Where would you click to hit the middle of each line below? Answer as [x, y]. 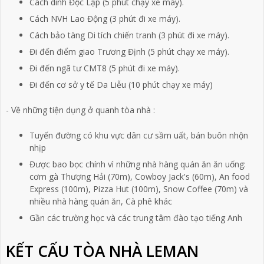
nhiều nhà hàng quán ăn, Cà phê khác [100, 202]
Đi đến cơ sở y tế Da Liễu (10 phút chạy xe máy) [121, 85]
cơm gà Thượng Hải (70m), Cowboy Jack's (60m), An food [139, 177]
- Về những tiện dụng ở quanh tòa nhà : [80, 110]
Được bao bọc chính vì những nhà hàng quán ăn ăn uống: [137, 164]
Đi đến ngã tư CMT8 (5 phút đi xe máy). [104, 68]
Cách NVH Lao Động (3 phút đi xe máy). [105, 19]
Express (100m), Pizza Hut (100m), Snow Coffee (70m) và [138, 189]
